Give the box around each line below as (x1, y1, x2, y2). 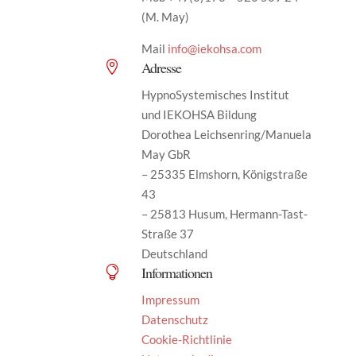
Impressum (141, 292, 199, 307)
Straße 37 (141, 226, 194, 241)
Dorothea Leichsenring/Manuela (141, 126, 311, 141)
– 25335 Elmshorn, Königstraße (141, 166, 308, 181)
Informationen (141, 262, 212, 282)
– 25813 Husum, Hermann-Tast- (141, 206, 308, 221)
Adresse (141, 57, 181, 77)
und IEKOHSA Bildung (141, 106, 257, 122)
